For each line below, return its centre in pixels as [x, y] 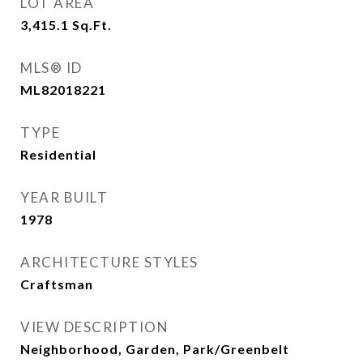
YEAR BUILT [64, 197]
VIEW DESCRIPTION [94, 327]
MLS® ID [51, 68]
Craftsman [57, 284]
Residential [58, 154]
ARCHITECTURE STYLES [109, 262]
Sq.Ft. [92, 25]
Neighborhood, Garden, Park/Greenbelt [155, 349]
